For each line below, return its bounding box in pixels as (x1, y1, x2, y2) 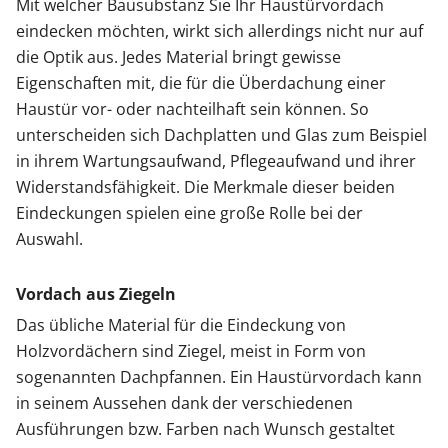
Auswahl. (16, 228, 83, 251)
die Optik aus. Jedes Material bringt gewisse (16, 46, 341, 69)
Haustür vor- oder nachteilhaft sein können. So (16, 98, 369, 121)
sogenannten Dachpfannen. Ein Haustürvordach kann (16, 366, 422, 389)
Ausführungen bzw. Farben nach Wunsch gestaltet (16, 418, 395, 441)
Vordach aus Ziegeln (16, 283, 176, 306)
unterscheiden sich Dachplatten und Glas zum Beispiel (16, 124, 427, 147)
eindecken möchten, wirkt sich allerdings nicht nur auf (16, 20, 423, 43)
